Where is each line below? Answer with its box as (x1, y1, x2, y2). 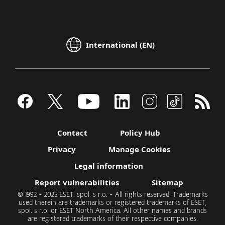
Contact (57, 127, 87, 138)
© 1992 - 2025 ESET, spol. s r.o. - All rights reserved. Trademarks (17, 191, 208, 198)
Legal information (74, 160, 143, 171)
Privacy (47, 144, 76, 154)
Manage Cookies (108, 144, 170, 154)
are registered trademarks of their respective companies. (27, 215, 198, 222)
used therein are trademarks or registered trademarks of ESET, (19, 199, 206, 206)
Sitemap (151, 177, 183, 187)
